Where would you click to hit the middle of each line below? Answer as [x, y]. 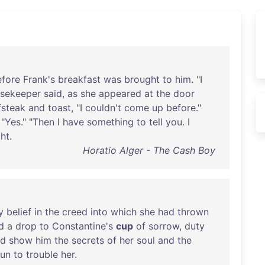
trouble [42, 254]
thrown [193, 212]
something [110, 122]
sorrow [164, 226]
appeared [120, 93]
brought [142, 79]
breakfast [79, 79]
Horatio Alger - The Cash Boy [149, 150]
